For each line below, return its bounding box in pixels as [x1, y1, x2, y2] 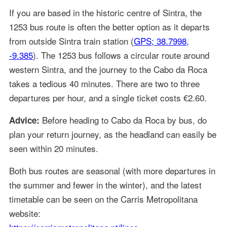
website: [9, 207, 41, 220]
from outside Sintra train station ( [9, 34, 134, 48]
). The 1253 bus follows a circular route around [32, 49, 209, 62]
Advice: [9, 114, 40, 127]
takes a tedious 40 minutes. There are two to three [9, 77, 200, 90]
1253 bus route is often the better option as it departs [9, 20, 210, 33]
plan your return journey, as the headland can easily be [9, 128, 216, 141]
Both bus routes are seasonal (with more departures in [9, 164, 215, 177]
